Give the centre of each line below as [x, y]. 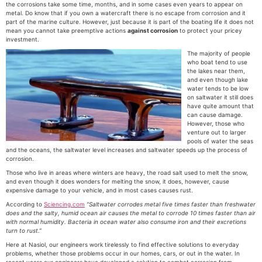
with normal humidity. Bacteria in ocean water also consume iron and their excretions [126, 222]
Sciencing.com [64, 204]
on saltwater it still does [220, 97]
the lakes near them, [216, 71]
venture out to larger [217, 132]
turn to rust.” [24, 230]
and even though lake [218, 80]
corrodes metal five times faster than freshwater [186, 204]
